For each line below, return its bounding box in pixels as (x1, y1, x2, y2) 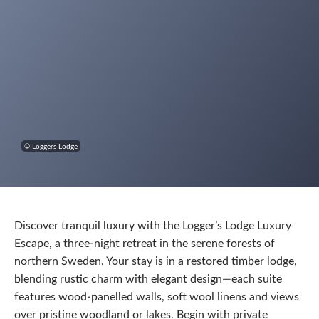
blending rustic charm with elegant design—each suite (14, 271, 282, 286)
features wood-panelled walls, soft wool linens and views (14, 288, 299, 303)
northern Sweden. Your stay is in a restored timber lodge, (14, 253, 297, 268)
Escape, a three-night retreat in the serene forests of (14, 235, 275, 250)
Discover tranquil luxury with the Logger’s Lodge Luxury (14, 217, 291, 232)
